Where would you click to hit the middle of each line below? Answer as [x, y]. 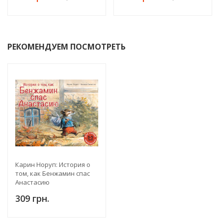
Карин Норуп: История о [53, 165]
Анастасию [32, 182]
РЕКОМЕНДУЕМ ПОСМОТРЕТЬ [67, 47]
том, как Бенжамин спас [53, 174]
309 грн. [32, 199]
